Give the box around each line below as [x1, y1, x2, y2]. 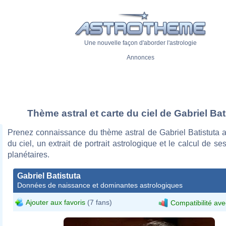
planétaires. [8, 150, 49, 159]
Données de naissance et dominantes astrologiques [17, 181, 183, 189]
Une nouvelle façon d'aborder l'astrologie [84, 39, 197, 47]
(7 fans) [85, 198, 112, 206]
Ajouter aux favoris [26, 198, 85, 206]
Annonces [126, 54, 154, 62]
